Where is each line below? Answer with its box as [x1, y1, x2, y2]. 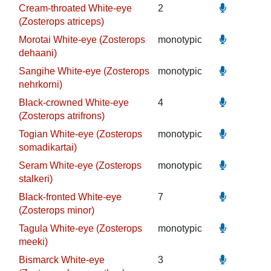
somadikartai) [18, 142, 77, 152]
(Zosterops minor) [18, 205, 94, 215]
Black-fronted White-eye [18, 192, 122, 202]
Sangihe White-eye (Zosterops [18, 66, 149, 76]
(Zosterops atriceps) [18, 16, 104, 27]
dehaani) [18, 48, 57, 58]
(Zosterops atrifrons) [18, 111, 105, 121]
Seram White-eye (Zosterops [18, 160, 142, 171]
